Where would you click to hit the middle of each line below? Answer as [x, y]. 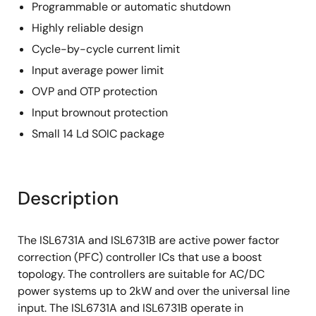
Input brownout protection [100, 113]
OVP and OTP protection [95, 91]
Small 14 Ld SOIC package [98, 134]
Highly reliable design [87, 28]
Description [68, 198]
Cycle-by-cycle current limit [106, 49]
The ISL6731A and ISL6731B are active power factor [148, 240]
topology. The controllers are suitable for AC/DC [141, 274]
